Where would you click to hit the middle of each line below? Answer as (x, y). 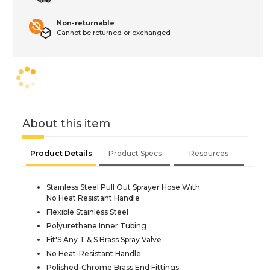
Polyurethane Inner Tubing (96, 226)
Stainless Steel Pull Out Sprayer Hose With (123, 187)
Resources (209, 154)
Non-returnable (86, 23)
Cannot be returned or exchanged (114, 33)
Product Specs (135, 154)
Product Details (61, 154)
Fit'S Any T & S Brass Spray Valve (104, 240)
